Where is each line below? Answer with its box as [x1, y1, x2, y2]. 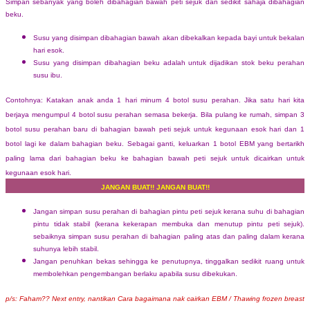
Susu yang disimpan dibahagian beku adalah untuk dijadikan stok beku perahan [33, 58, 304, 66]
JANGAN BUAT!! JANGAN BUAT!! [100, 183, 210, 191]
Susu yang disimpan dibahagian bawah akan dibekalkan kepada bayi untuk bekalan [33, 33, 304, 42]
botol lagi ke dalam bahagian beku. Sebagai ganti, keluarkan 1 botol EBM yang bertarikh [6, 139, 304, 147]
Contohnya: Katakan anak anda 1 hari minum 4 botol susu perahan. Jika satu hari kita [6, 95, 304, 104]
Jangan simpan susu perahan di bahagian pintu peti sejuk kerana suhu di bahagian [33, 207, 304, 215]
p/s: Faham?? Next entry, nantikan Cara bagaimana [6, 294, 173, 302]
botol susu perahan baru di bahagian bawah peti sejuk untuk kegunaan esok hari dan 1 [6, 125, 304, 133]
